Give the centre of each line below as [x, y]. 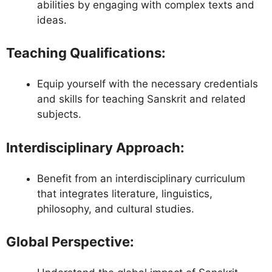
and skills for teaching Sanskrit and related [141, 99]
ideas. [52, 20]
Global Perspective [68, 242]
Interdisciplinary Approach [93, 147]
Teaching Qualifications [84, 53]
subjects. [59, 114]
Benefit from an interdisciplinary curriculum [141, 178]
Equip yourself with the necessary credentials [148, 84]
